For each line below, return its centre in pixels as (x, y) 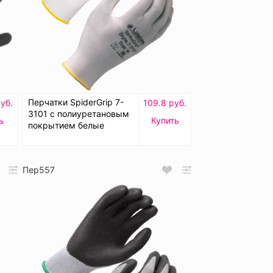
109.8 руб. (165, 103)
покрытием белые (66, 126)
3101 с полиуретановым (79, 114)
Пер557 (39, 170)
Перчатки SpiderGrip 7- (76, 102)
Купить (165, 121)
